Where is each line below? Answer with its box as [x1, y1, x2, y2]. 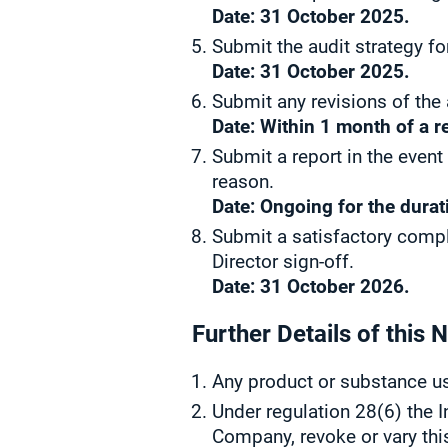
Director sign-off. [212, 250, 354, 273]
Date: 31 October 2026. [212, 275, 410, 298]
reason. [212, 170, 274, 193]
